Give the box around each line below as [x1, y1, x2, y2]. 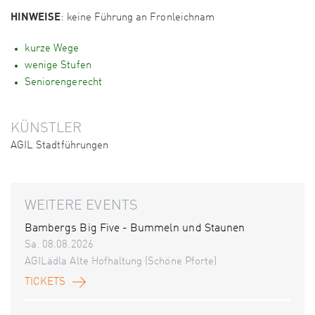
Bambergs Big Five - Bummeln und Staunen [25, 223, 245, 235]
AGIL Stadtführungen [11, 141, 108, 152]
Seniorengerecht [25, 77, 102, 89]
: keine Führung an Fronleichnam [60, 13, 214, 24]
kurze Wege [25, 44, 79, 55]
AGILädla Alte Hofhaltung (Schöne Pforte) [25, 257, 217, 268]
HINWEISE [11, 10, 61, 23]
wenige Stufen [25, 60, 91, 72]
